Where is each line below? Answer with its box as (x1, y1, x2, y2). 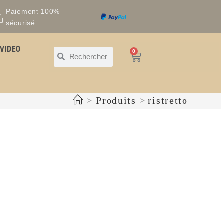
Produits (96, 95, 136, 106)
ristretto (148, 95, 188, 106)
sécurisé (6, 18, 35, 27)
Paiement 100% (6, 7, 60, 15)
